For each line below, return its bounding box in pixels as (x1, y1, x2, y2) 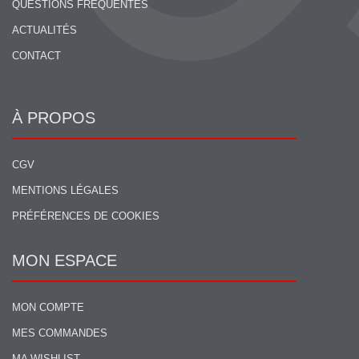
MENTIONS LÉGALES (12, 184, 119, 197)
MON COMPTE (12, 301, 84, 314)
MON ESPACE (12, 252, 117, 270)
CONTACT (12, 50, 61, 63)
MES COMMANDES (12, 327, 107, 340)
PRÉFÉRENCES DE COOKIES (12, 210, 159, 223)
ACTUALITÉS (12, 24, 77, 37)
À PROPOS (12, 109, 95, 127)
